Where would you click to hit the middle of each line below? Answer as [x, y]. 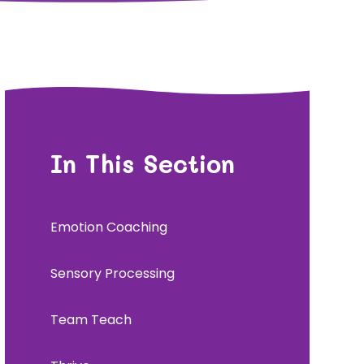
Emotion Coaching [108, 227]
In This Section [142, 163]
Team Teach [91, 319]
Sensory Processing [112, 273]
